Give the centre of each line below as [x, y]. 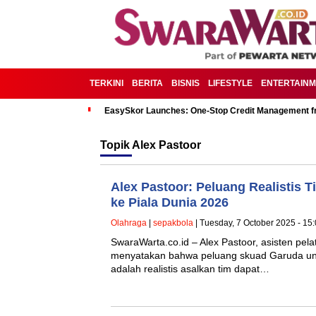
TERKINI [107, 83]
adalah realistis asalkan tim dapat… [190, 269]
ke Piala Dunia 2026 [170, 202]
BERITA [147, 83]
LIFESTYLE [230, 83]
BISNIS [186, 83]
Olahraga [129, 223]
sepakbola [173, 223]
